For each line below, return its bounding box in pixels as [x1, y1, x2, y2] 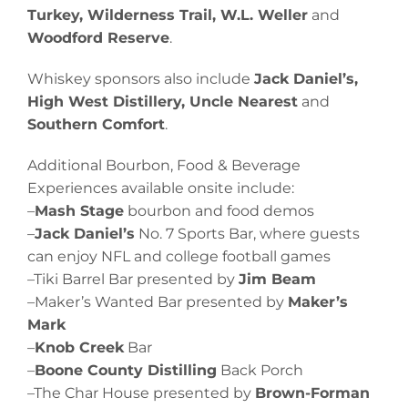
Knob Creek [35, 339, 124, 357]
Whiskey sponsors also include [27, 70, 254, 88]
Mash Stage [35, 202, 124, 220]
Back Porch [217, 362, 303, 380]
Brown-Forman [255, 384, 370, 403]
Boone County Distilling [35, 362, 217, 380]
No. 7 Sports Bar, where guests [135, 225, 360, 243]
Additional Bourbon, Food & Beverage [27, 157, 301, 175]
